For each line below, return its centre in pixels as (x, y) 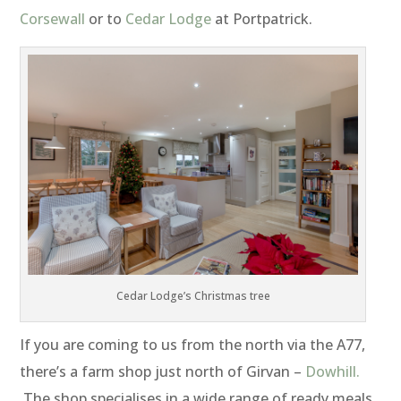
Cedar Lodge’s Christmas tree (193, 296)
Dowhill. (333, 372)
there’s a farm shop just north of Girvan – (163, 372)
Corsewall (53, 19)
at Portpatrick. (262, 19)
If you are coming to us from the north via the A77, (193, 345)
